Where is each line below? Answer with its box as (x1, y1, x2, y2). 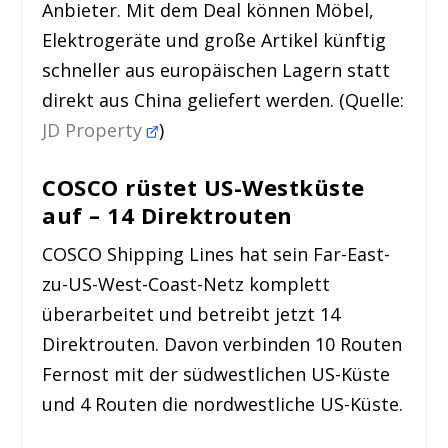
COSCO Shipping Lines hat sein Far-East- (42, 242, 391, 267)
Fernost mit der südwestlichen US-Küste (42, 362, 391, 387)
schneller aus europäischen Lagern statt (42, 57, 391, 82)
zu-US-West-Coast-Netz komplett (42, 272, 331, 297)
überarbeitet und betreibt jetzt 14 (42, 302, 341, 327)
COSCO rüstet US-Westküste (42, 172, 365, 203)
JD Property (42, 117, 148, 142)
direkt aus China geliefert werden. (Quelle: (42, 87, 405, 112)
